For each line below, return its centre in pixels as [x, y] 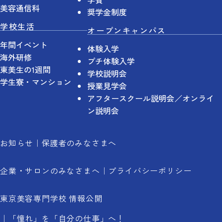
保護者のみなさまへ [79, 143]
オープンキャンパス [127, 30]
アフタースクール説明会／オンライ [151, 98]
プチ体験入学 [111, 61]
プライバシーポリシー [150, 171]
